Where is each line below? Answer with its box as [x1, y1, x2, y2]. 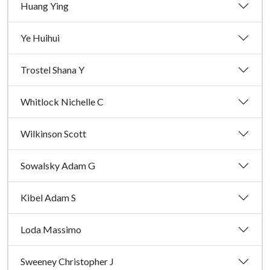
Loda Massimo [20, 224, 81, 236]
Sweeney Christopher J [20, 256, 114, 268]
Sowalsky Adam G [20, 160, 95, 172]
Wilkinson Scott [20, 128, 86, 140]
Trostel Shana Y [20, 64, 84, 76]
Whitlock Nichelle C [20, 96, 104, 108]
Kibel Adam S [20, 192, 76, 204]
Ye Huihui [20, 32, 60, 44]
